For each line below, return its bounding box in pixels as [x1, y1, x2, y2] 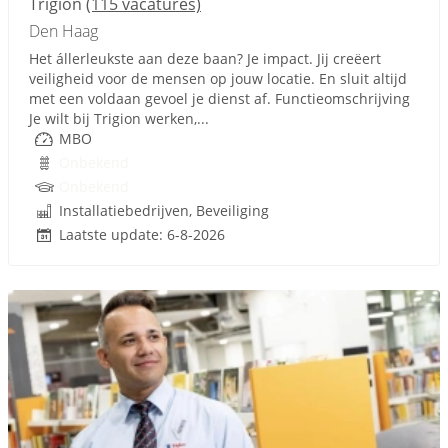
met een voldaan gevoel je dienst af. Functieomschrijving [29, 89, 410, 108]
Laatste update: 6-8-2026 [59, 225, 225, 244]
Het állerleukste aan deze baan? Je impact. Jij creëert [29, 49, 381, 68]
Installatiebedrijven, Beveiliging [59, 201, 269, 220]
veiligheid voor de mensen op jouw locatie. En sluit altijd [29, 69, 407, 88]
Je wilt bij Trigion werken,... [29, 109, 209, 128]
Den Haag [29, 20, 98, 42]
